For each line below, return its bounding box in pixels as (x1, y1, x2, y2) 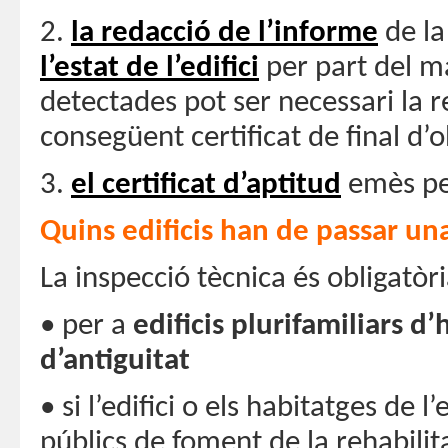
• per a (40, 310, 133, 342)
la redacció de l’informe (71, 17, 378, 49)
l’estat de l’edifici (40, 52, 259, 84)
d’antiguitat (40, 345, 190, 377)
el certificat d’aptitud (71, 169, 341, 201)
